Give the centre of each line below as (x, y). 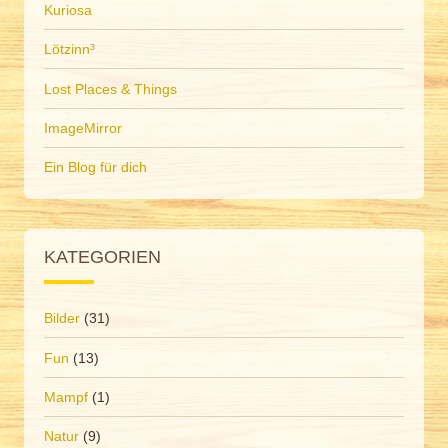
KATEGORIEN (102, 257)
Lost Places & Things (110, 88)
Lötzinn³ (69, 49)
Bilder (62, 318)
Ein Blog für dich (95, 167)
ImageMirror (83, 127)
